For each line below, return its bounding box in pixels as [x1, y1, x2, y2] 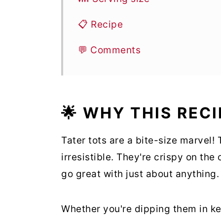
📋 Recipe [78, 19, 123, 30]
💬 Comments [78, 44, 141, 56]
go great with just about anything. [61, 168, 219, 180]
